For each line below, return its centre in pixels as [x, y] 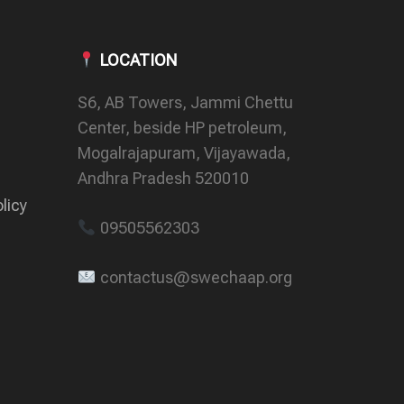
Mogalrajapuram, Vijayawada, [184, 153]
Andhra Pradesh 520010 [163, 179]
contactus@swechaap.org [194, 278]
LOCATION [136, 60]
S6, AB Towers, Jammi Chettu [185, 103]
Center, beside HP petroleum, [182, 128]
